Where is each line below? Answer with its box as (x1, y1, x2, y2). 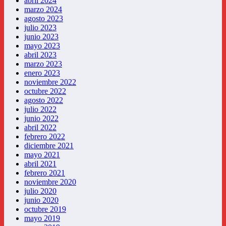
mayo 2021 (24, 150, 60, 159)
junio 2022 (24, 114, 59, 123)
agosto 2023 (24, 14, 63, 23)
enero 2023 (24, 69, 60, 78)
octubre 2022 (24, 87, 66, 96)
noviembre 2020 (24, 178, 76, 187)
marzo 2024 (24, 5, 62, 14)
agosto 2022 (24, 96, 63, 105)
